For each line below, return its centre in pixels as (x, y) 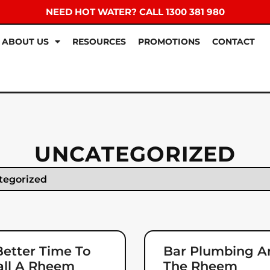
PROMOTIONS (169, 42)
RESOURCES (99, 42)
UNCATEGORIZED (135, 154)
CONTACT (234, 42)
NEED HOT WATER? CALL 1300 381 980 (135, 12)
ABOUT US (25, 42)
